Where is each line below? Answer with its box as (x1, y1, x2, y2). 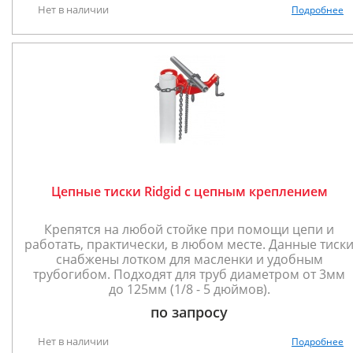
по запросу (150, 303, 228, 321)
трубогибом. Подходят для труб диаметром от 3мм (33, 266, 345, 283)
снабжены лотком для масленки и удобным (55, 251, 323, 268)
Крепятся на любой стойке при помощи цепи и (44, 221, 334, 238)
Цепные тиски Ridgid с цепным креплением (50, 183, 328, 200)
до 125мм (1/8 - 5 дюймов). (108, 281, 270, 298)
